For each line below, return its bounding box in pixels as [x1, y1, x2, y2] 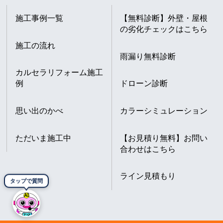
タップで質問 [10, 178, 43, 184]
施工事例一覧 [15, 13, 63, 23]
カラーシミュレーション [120, 106, 208, 116]
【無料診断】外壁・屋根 [120, 13, 208, 23]
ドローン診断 [120, 78, 168, 89]
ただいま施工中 [15, 132, 71, 143]
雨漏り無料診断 [120, 51, 176, 61]
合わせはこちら [120, 143, 176, 154]
